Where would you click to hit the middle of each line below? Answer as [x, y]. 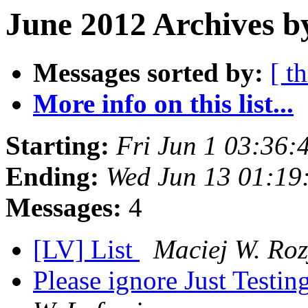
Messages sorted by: [148, 73]
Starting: [57, 146]
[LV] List [86, 250]
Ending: [52, 177]
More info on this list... [163, 104]
